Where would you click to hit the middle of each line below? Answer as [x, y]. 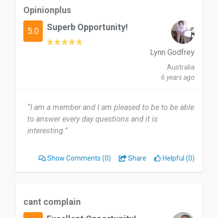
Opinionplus [47, 10]
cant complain [52, 202]
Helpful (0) [178, 158]
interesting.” [47, 131]
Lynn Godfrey [172, 52]
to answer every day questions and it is [92, 119]
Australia [181, 67]
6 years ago [178, 77]
